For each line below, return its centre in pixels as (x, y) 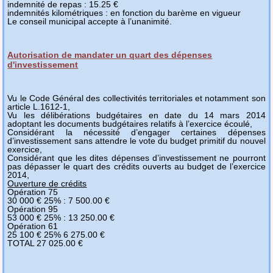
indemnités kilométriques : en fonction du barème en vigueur (124, 12)
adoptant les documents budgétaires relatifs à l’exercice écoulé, (130, 123)
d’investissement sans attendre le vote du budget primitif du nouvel (136, 140)
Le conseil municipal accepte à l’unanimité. (90, 21)
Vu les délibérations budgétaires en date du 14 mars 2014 (136, 115)
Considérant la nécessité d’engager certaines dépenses (136, 132)
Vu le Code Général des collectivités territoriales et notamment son (136, 98)
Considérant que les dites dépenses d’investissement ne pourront (136, 158)
